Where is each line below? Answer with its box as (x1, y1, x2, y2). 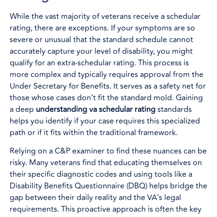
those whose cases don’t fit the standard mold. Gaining (10, 92, 203, 104)
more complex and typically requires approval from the (10, 68, 203, 80)
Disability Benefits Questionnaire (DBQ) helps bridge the (10, 180, 207, 192)
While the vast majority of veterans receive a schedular (10, 10, 201, 22)
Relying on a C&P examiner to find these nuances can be (10, 145, 207, 157)
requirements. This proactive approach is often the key (10, 203, 201, 216)
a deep (10, 103, 36, 115)
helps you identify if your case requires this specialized (10, 115, 200, 127)
